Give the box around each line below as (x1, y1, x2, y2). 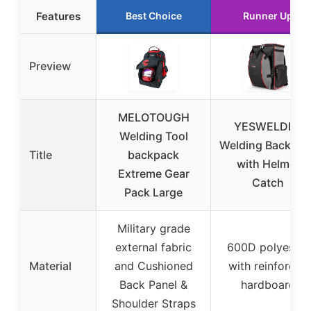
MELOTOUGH (117, 110, 190, 125)
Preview (29, 59, 71, 74)
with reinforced (228, 259, 308, 274)
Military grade (117, 221, 190, 236)
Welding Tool (119, 129, 188, 144)
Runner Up (243, 10, 293, 22)
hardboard (240, 278, 296, 292)
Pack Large (124, 185, 183, 200)
